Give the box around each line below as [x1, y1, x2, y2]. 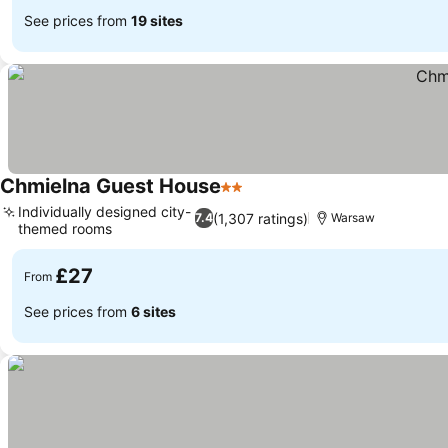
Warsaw [331, 210, 376, 225]
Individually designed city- [18, 203, 191, 220]
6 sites [131, 302, 176, 320]
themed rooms [18, 220, 112, 237]
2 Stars [220, 187, 274, 207]
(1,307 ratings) [213, 209, 309, 227]
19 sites [131, 11, 183, 29]
